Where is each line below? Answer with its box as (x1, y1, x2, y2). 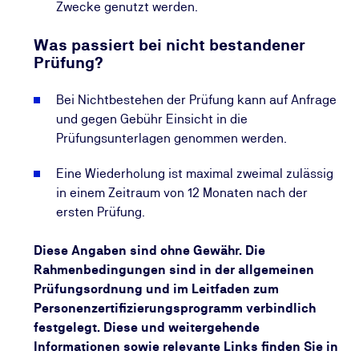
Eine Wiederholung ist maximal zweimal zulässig (56, 166, 334, 181)
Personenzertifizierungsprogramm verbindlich (34, 301, 317, 316)
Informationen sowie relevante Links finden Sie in (34, 339, 339, 354)
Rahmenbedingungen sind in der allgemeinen (34, 262, 315, 277)
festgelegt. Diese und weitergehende (34, 320, 260, 335)
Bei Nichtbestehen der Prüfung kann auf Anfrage (56, 92, 337, 107)
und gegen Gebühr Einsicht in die (56, 111, 248, 127)
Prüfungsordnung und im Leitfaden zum (34, 281, 280, 296)
